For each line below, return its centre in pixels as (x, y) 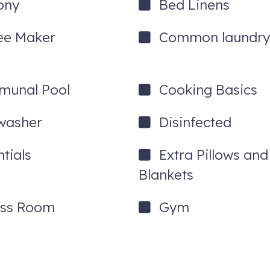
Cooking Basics (209, 90)
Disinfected (196, 123)
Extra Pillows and (214, 155)
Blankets (166, 175)
